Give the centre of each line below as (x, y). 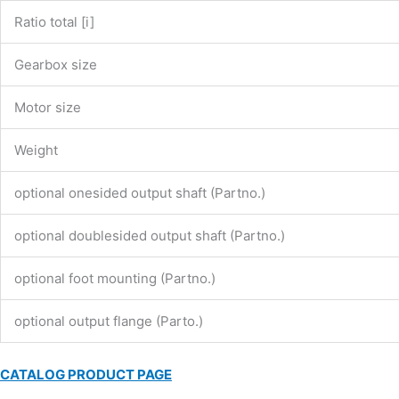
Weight (36, 150)
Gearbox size (56, 64)
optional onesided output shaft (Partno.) (140, 192)
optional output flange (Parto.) (109, 321)
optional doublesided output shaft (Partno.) (150, 235)
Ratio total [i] (54, 21)
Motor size (48, 107)
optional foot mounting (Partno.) (115, 278)
